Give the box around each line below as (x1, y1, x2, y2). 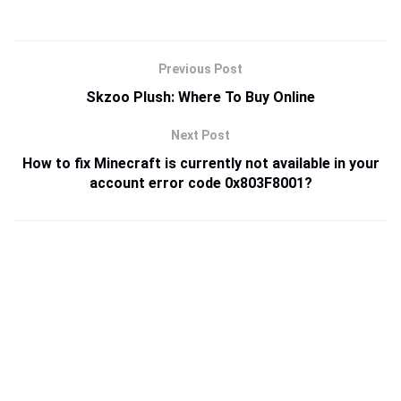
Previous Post (158, 62, 243, 77)
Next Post (171, 128, 230, 143)
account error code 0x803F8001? (89, 175, 312, 192)
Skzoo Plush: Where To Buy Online (86, 89, 315, 107)
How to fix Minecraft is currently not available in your (21, 155, 380, 173)
